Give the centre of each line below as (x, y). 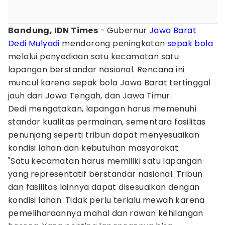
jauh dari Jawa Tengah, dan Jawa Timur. (90, 96)
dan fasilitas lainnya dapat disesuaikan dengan (104, 187)
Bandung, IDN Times (53, 30)
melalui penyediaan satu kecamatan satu (94, 57)
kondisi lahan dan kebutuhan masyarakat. (94, 148)
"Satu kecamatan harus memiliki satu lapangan (105, 161)
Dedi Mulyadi (34, 43)
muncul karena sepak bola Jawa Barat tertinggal (109, 83)
